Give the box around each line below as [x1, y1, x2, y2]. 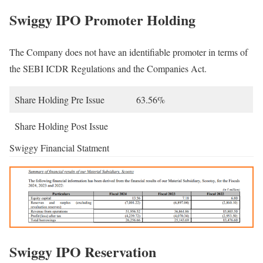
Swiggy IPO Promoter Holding [9, 9, 195, 30]
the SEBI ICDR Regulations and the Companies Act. [9, 62, 207, 75]
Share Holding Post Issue [15, 119, 108, 132]
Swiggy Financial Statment [9, 141, 109, 154]
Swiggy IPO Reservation [9, 241, 156, 262]
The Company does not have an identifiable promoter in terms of [9, 45, 248, 58]
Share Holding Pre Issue [15, 93, 104, 106]
